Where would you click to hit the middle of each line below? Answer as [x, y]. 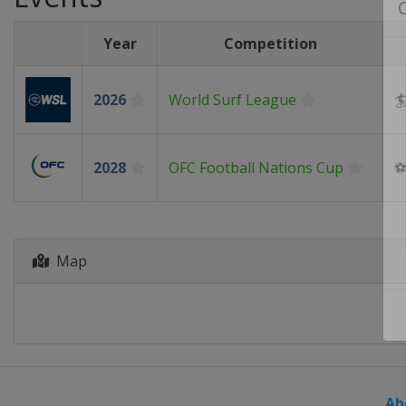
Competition [270, 43]
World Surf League [232, 100]
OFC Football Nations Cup [256, 168]
